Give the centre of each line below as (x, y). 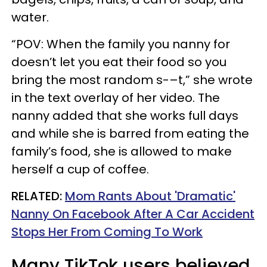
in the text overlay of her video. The (116, 97)
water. (30, 17)
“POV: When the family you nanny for (121, 44)
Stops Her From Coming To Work (107, 232)
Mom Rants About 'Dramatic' (150, 196)
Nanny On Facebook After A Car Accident (133, 214)
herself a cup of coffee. (80, 169)
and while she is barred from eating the (130, 133)
